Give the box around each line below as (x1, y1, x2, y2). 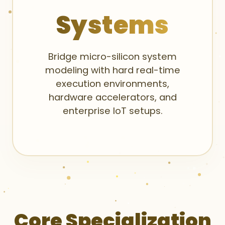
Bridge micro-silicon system (48, 50, 177, 63)
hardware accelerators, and (48, 91, 177, 103)
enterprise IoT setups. (62, 104, 163, 117)
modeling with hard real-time (45, 64, 180, 76)
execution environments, (56, 77, 169, 90)
